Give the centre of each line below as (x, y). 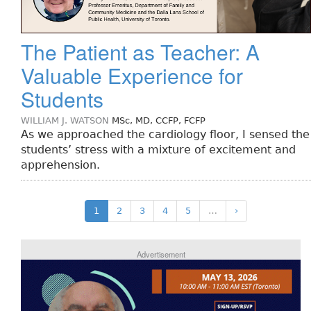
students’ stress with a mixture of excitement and (158, 149)
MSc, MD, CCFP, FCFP (159, 120)
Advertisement (161, 254)
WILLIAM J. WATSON (65, 120)
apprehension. (60, 165)
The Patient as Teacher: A (140, 51)
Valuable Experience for (132, 75)
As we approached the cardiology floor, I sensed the (165, 134)
